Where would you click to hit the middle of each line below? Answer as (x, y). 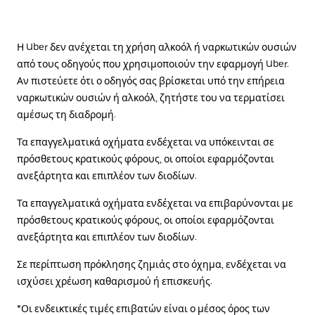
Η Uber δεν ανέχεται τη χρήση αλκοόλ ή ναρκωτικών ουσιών (157, 47)
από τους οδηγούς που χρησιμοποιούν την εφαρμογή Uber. (153, 64)
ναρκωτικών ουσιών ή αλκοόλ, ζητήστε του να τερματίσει (151, 98)
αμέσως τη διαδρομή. (66, 115)
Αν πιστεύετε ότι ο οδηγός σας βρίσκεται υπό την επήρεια (151, 81)
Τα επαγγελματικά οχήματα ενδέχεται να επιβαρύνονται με (155, 204)
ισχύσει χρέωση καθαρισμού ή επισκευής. (115, 282)
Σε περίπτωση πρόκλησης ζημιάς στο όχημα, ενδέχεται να (152, 265)
